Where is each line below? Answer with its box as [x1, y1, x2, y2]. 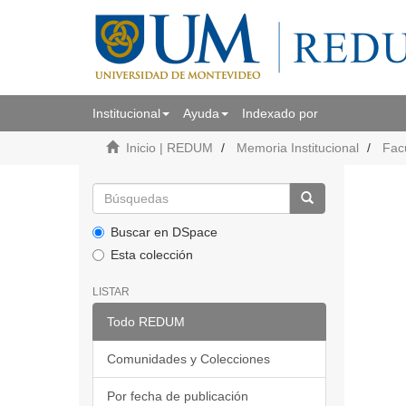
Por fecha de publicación [107, 389, 248, 403]
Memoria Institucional [237, 140, 359, 155]
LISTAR [92, 285, 130, 298]
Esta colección [111, 247, 193, 262]
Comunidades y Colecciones [107, 352, 270, 366]
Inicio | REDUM [126, 140, 213, 155]
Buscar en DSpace [111, 225, 217, 239]
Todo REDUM [107, 314, 185, 329]
